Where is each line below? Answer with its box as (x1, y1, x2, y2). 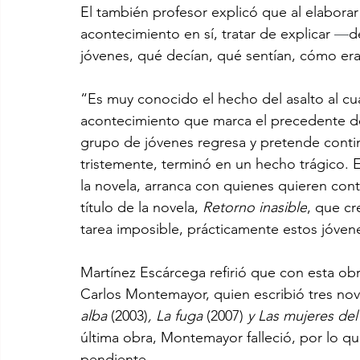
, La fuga (148, 306, 207, 325)
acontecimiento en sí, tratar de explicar (80, 24, 334, 43)
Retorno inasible (202, 198, 307, 216)
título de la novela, (80, 198, 202, 216)
